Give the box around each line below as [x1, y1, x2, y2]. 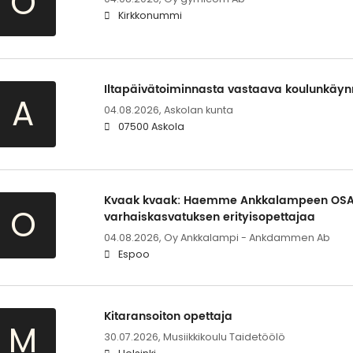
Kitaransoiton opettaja [103, 307, 232, 325]
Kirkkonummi [117, 8, 182, 22]
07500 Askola [117, 119, 184, 133]
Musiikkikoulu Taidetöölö [162, 329, 285, 344]
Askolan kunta [163, 102, 233, 117]
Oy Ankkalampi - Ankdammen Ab [163, 230, 330, 244]
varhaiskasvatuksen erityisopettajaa [103, 207, 315, 226]
